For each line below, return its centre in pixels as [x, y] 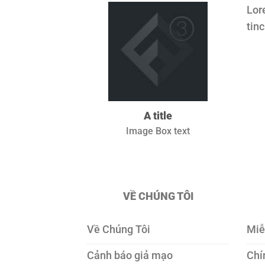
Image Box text [158, 131]
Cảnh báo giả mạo [130, 255]
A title [158, 116]
